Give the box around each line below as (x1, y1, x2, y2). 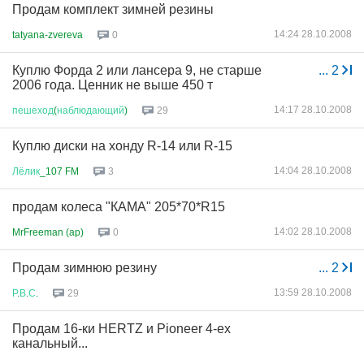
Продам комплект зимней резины (12, 2, 214, 16)
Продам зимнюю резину (12, 261, 157, 275)
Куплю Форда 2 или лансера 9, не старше (12, 63, 262, 77)
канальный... (12, 336, 88, 350)
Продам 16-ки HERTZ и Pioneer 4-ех (12, 322, 231, 336)
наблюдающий (57, 104, 124, 116)
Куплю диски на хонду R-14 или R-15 (12, 139, 232, 153)
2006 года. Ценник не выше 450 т (12, 78, 213, 92)
